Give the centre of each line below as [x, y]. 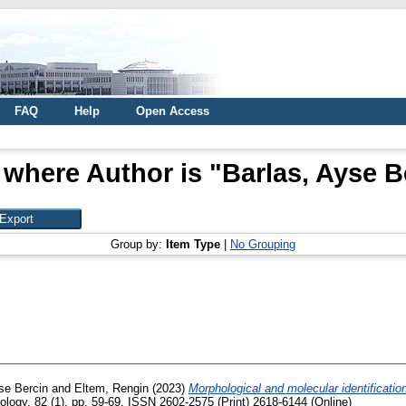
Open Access [173, 111]
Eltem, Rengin [111, 389]
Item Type [193, 244]
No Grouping [263, 244]
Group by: [138, 244]
